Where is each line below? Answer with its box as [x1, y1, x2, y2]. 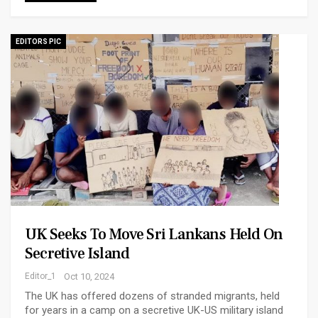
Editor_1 [25, 270, 56, 281]
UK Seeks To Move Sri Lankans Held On [25, 224, 283, 244]
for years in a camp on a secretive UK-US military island [25, 303, 283, 317]
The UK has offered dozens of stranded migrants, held [25, 289, 280, 302]
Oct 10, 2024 [64, 270, 114, 282]
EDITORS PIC [16, 38, 61, 45]
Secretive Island [25, 243, 130, 263]
